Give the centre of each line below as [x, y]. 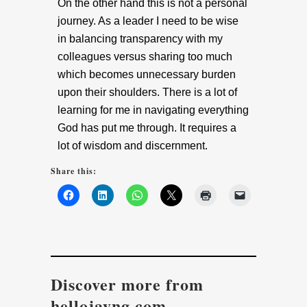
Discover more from [127, 284]
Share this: [74, 171]
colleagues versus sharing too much [145, 57]
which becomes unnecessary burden [147, 75]
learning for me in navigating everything [153, 110]
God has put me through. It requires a [147, 128]
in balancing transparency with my [140, 39]
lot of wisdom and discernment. [135, 146]
